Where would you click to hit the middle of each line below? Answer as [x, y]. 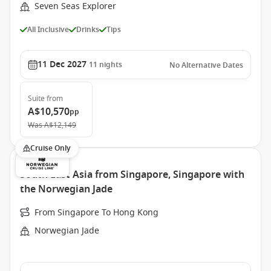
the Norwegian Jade [66, 189]
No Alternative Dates [206, 65]
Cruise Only [51, 148]
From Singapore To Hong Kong [96, 213]
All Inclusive [48, 29]
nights [111, 65]
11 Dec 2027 [62, 64]
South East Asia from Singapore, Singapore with [132, 175]
